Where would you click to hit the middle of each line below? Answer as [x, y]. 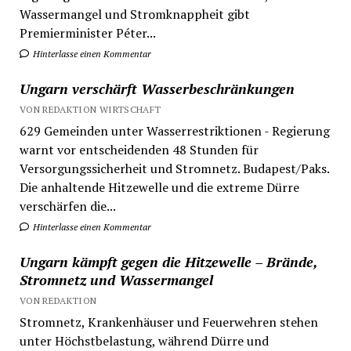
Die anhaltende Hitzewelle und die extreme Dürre [159, 187]
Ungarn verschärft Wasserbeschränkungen [157, 88]
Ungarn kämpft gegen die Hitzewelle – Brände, [168, 261]
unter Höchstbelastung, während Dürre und [144, 340]
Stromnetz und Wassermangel [116, 279]
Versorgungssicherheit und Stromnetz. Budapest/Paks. [174, 168]
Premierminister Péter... [87, 33]
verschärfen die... [67, 206]
